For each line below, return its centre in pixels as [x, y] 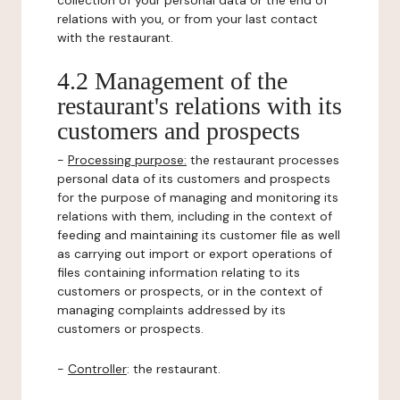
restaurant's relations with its [200, 106]
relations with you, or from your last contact [187, 19]
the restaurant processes [263, 160]
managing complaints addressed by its [171, 310]
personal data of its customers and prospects [194, 179]
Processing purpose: [127, 160]
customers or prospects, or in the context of [190, 291]
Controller [97, 369]
